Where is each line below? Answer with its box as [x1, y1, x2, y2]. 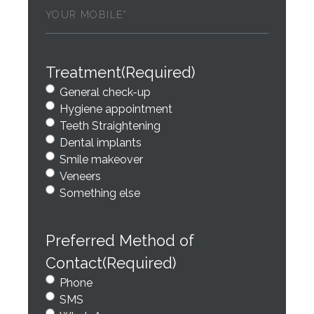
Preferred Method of [46, 232, 194, 250]
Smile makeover [60, 153, 143, 166]
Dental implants [60, 136, 142, 149]
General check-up [60, 86, 151, 99]
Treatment [46, 64, 121, 81]
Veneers [60, 170, 101, 183]
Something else [60, 186, 140, 200]
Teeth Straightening [60, 119, 161, 132]
